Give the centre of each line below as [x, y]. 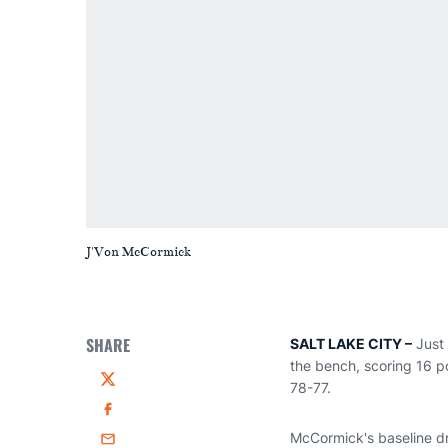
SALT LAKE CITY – [351, 343]
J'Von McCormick [138, 252]
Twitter [121, 388]
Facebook [131, 418]
